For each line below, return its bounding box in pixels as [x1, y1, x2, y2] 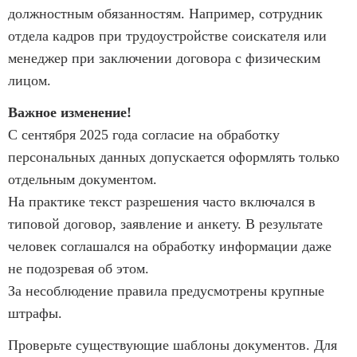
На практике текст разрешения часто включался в [8, 193, 316, 210]
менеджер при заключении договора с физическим [8, 49, 320, 66]
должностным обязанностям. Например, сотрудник [8, 5, 323, 22]
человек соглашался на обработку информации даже [8, 237, 331, 254]
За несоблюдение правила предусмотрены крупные [8, 282, 324, 299]
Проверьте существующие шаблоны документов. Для [8, 336, 337, 353]
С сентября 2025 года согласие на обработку [8, 126, 280, 143]
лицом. [8, 72, 51, 88]
